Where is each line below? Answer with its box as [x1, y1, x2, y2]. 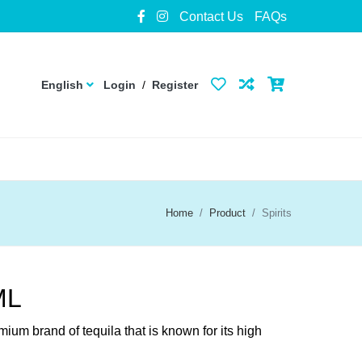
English [41, 78, 83, 91]
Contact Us [179, 10, 243, 23]
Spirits [262, 207, 292, 219]
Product [209, 207, 246, 219]
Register [152, 78, 198, 91]
